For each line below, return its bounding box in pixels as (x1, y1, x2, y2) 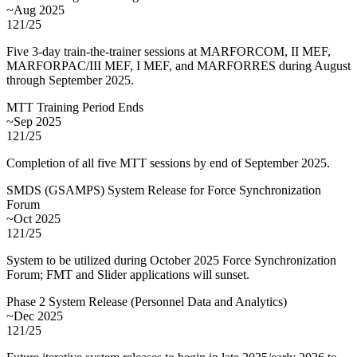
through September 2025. (6, 73, 134, 87)
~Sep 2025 (6, 114, 61, 128)
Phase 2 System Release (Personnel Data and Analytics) (6, 294, 287, 308)
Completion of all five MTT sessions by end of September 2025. (6, 155, 330, 170)
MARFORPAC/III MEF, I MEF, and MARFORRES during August (6, 58, 351, 73)
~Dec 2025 (6, 308, 63, 323)
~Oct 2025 (6, 211, 61, 226)
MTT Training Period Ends (6, 100, 143, 114)
